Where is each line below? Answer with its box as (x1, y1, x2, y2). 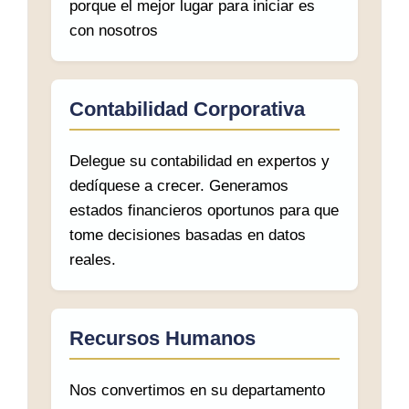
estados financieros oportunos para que (69, 201, 339, 219)
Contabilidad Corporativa (69, 97, 305, 121)
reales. (69, 250, 116, 268)
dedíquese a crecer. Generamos (69, 176, 288, 194)
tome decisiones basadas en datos (69, 225, 306, 244)
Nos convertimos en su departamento (69, 381, 325, 399)
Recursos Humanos (69, 326, 256, 350)
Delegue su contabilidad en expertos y (69, 152, 330, 170)
